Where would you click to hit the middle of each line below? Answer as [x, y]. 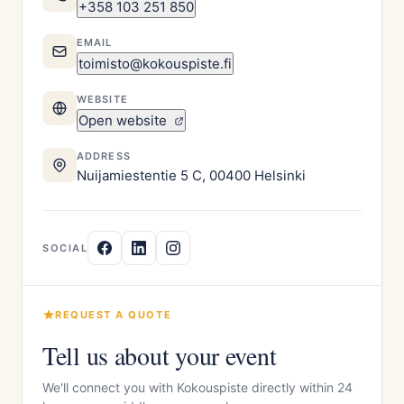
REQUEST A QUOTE [114, 315]
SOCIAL [65, 248]
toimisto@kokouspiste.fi [155, 64]
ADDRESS [104, 156]
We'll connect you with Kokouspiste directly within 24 [197, 387]
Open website [124, 120]
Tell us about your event [160, 355]
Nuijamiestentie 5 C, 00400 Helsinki [191, 175]
